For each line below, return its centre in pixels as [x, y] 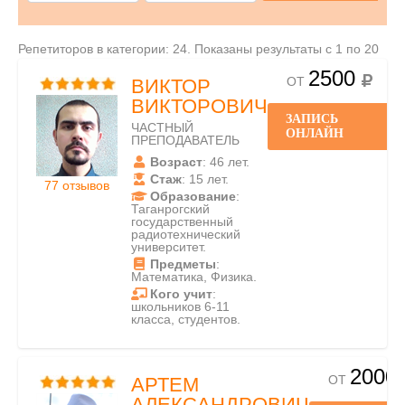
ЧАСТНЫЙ [162, 127]
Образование [193, 196]
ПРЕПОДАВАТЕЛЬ [185, 140]
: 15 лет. [205, 179]
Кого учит [181, 294]
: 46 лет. [226, 162]
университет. [169, 247]
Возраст [176, 162]
